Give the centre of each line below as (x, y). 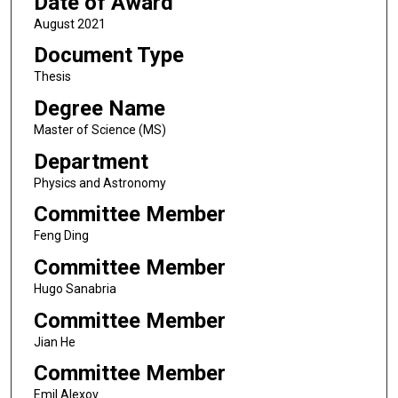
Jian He (54, 342)
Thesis (52, 77)
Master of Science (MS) (99, 129)
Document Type (108, 56)
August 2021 (69, 24)
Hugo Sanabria (75, 288)
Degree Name (99, 108)
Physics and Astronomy (99, 183)
